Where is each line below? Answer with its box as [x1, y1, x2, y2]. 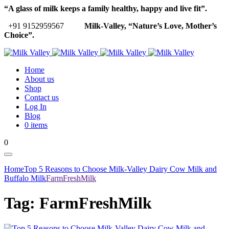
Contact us [25, 93, 59, 102]
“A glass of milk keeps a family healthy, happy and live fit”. [4, 4, 209, 13]
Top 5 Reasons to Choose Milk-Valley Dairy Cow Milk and [24, 165, 217, 173]
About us [25, 75, 54, 83]
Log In [25, 102, 47, 111]
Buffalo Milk [4, 174, 46, 182]
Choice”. [4, 31, 34, 39]
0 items [25, 121, 48, 129]
